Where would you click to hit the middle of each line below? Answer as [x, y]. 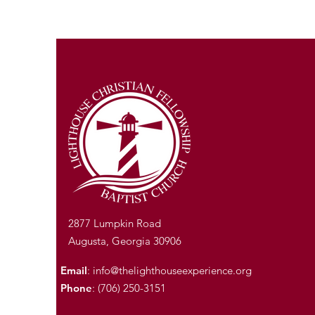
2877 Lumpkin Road [115, 223]
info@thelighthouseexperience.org [172, 270]
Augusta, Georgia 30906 [125, 240]
